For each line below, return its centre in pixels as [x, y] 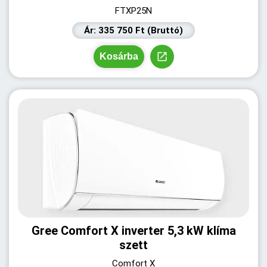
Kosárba [119, 56]
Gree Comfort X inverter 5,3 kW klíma [133, 231]
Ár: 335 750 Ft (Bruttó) [133, 30]
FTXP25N [133, 11]
